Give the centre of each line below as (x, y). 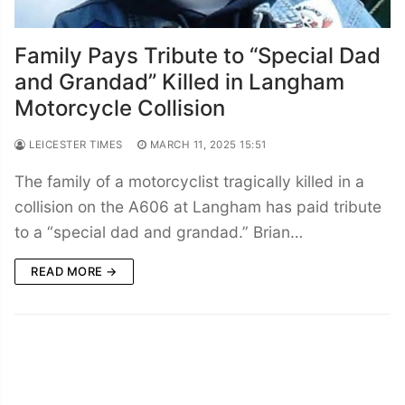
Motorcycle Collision (120, 108)
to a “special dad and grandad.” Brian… (159, 231)
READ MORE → (74, 271)
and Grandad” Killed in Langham (179, 81)
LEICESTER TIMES (74, 144)
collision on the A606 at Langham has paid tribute (198, 206)
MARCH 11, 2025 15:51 (208, 144)
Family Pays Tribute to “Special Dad (198, 55)
